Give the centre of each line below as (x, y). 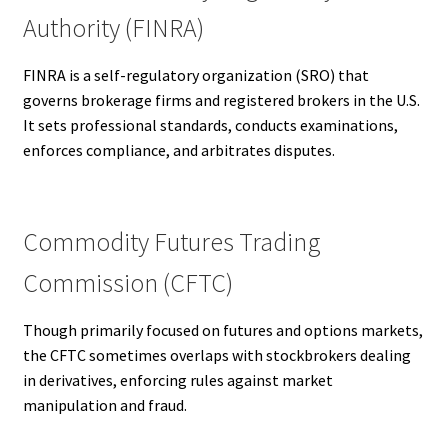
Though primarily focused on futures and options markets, (222, 330)
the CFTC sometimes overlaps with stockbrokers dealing (216, 355)
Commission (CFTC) (127, 283)
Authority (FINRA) (113, 28)
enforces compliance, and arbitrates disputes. (178, 150)
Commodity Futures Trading (171, 242)
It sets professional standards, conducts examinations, (210, 125)
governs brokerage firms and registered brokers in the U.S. (221, 100)
